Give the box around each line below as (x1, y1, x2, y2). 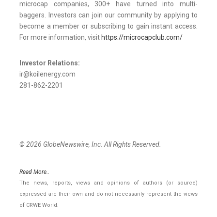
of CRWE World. (19, 202, 59, 209)
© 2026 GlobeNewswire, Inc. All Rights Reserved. (19, 140, 161, 149)
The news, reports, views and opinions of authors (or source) (19, 180, 198, 186)
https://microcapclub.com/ (101, 33, 183, 42)
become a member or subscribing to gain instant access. (19, 22, 198, 31)
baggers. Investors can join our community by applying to (19, 11, 198, 19)
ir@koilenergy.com (19, 70, 76, 78)
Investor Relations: (19, 59, 80, 67)
